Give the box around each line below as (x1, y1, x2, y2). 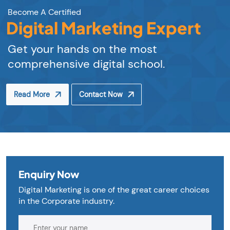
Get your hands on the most (8, 42, 157, 57)
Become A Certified (8, 7, 81, 18)
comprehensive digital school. (8, 56, 165, 72)
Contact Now (79, 90, 123, 100)
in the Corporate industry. (18, 196, 114, 207)
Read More (14, 90, 50, 100)
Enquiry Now (18, 168, 80, 181)
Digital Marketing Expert (6, 17, 201, 39)
